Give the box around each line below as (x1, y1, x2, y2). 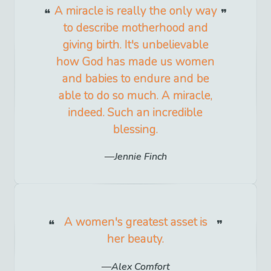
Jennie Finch (114, 150, 167, 164)
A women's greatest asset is (64, 214, 207, 230)
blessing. (113, 122, 158, 138)
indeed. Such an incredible (68, 105, 203, 121)
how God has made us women (56, 54, 215, 70)
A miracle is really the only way (54, 3, 217, 19)
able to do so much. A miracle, (59, 88, 212, 104)
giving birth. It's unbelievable (62, 37, 209, 53)
